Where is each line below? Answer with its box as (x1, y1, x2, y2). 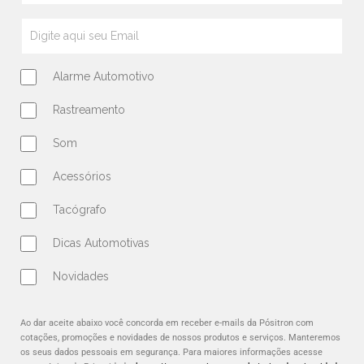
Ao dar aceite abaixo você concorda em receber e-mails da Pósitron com (20, 318, 314, 328)
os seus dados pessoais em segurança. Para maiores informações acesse (20, 347, 323, 357)
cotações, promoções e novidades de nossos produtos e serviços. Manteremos (20, 332, 340, 343)
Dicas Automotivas (53, 236, 149, 249)
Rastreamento (53, 103, 125, 116)
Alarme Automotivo (53, 70, 154, 83)
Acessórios (53, 170, 111, 183)
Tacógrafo (53, 203, 106, 216)
